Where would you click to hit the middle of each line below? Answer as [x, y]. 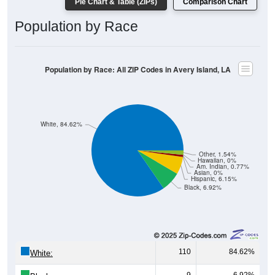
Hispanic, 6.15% [214, 161]
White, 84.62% [62, 107]
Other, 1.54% [217, 137]
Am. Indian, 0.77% [223, 149]
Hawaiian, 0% [217, 143]
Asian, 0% [208, 155]
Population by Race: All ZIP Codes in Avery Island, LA [137, 52]
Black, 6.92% [203, 170]
